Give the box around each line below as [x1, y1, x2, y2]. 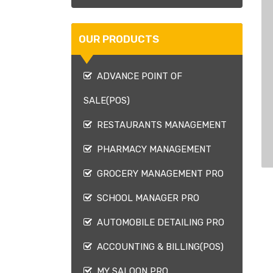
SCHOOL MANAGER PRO [92, 193, 199, 204]
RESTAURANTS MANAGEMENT [92, 119, 227, 130]
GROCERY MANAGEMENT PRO [92, 168, 224, 179]
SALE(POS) [83, 95, 130, 106]
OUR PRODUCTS [79, 33, 159, 45]
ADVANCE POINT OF [92, 71, 182, 82]
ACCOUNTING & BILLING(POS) [92, 241, 224, 252]
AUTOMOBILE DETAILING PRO [92, 217, 224, 228]
